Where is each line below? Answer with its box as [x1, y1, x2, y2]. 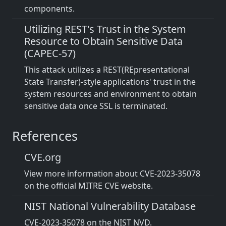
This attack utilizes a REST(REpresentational [24, 64, 190, 75]
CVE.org [24, 150, 61, 164]
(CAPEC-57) [24, 46, 76, 60]
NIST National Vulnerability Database [24, 199, 196, 213]
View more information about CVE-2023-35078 [24, 168, 200, 179]
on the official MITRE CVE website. [24, 180, 153, 191]
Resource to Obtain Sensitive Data [24, 34, 183, 48]
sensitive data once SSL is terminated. [24, 100, 167, 111]
